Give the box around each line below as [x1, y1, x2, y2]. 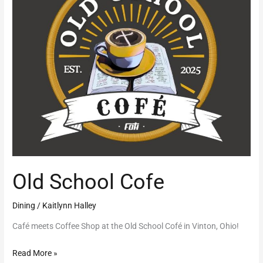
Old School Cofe [12, 169, 165, 195]
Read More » [12, 248, 58, 258]
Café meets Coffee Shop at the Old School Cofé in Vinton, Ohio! [12, 221, 240, 231]
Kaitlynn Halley [42, 200, 97, 210]
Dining [12, 200, 36, 210]
